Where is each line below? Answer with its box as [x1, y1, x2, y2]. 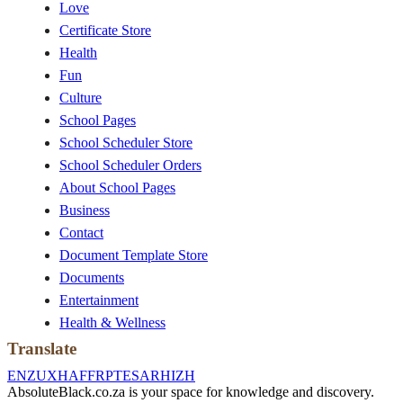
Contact [59, 225, 103, 241]
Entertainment [59, 292, 139, 309]
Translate [7, 339, 76, 359]
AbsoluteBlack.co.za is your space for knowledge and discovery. [7, 384, 374, 400]
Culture [59, 90, 102, 106]
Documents [59, 270, 124, 286]
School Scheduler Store [59, 135, 193, 151]
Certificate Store [59, 22, 151, 39]
